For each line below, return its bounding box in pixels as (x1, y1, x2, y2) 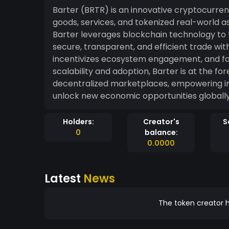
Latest (44, 170, 83, 187)
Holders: (62, 117, 94, 127)
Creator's (143, 117, 179, 127)
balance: (144, 127, 178, 138)
